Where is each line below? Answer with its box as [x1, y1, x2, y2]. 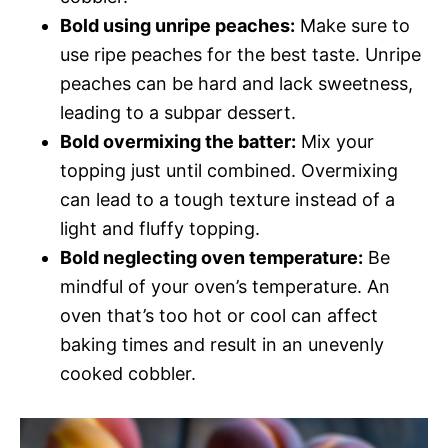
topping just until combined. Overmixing [60, 159, 398, 181]
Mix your [296, 130, 374, 152]
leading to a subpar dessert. [60, 101, 296, 123]
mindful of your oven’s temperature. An [60, 275, 390, 297]
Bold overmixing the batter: [60, 130, 296, 152]
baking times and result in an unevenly [60, 333, 384, 355]
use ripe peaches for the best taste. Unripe [60, 43, 421, 65]
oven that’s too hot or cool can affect [60, 304, 378, 326]
